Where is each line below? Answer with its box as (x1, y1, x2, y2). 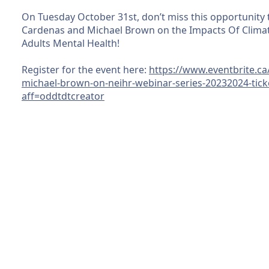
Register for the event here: (22, 63, 149, 77)
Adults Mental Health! (22, 37, 122, 50)
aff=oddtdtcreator (22, 89, 104, 103)
